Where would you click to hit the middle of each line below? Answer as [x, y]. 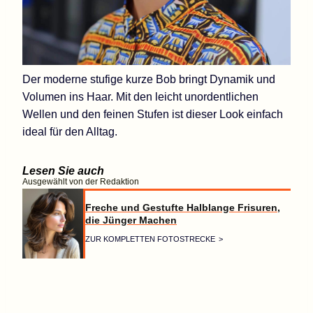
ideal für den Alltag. [70, 131]
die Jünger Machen [131, 220]
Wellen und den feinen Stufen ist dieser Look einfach [153, 114]
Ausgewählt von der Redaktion [81, 181]
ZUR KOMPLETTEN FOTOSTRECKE [150, 239]
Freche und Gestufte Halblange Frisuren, [183, 208]
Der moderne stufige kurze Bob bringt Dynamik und [149, 79]
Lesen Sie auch [63, 170]
